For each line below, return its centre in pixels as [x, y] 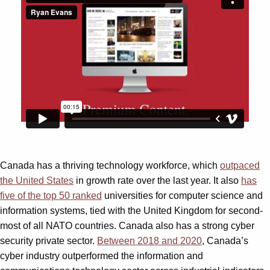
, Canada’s [225, 240]
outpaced [240, 165]
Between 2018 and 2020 [149, 240]
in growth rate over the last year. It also [157, 180]
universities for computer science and [182, 195]
